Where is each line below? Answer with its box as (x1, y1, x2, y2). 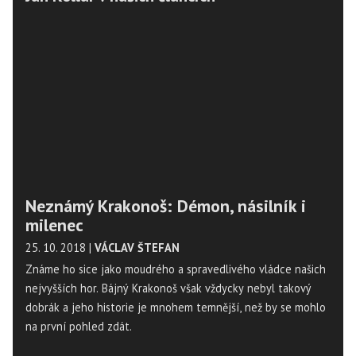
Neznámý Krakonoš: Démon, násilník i (25, 195, 306, 217)
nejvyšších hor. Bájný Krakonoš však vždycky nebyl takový (25, 281, 311, 296)
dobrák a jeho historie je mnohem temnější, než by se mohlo (25, 300, 326, 315)
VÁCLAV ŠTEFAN (95, 240, 180, 255)
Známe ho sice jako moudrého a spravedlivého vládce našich (25, 261, 326, 277)
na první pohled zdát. (25, 319, 134, 334)
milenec (25, 214, 83, 236)
